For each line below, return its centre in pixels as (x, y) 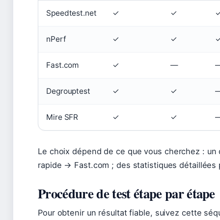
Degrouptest (68, 91)
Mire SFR (62, 117)
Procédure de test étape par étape (126, 193)
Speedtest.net (71, 13)
